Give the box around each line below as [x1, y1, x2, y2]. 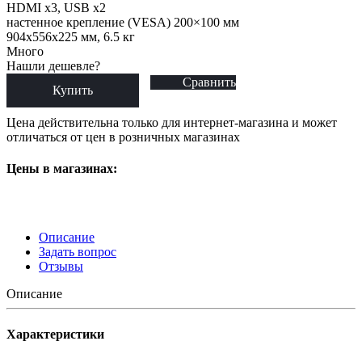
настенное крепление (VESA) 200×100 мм [6, 15, 239, 29]
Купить [53, 82, 93, 97]
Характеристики [6, 326, 104, 341]
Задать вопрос [39, 245, 116, 259]
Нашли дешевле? [6, 58, 100, 73]
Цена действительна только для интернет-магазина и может [6, 115, 337, 129]
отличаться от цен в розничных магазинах [6, 129, 240, 144]
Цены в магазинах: [6, 162, 117, 176]
